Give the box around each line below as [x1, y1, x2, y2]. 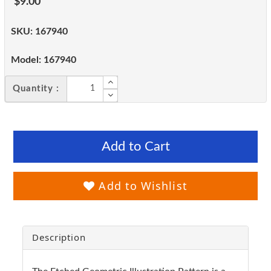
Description [32, 230, 86, 243]
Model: [11, 54, 41, 65]
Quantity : [13, 83, 59, 93]
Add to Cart [101, 139, 170, 153]
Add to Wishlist [95, 178, 188, 193]
